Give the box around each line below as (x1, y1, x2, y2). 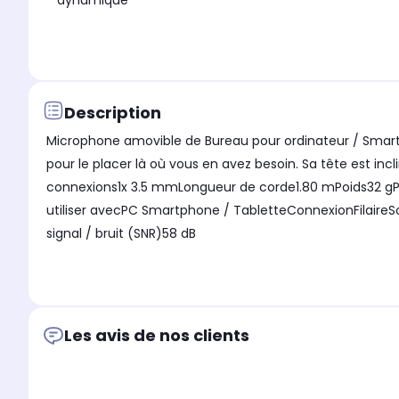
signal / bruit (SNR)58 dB (46, 224, 196, 243)
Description (64, 101, 161, 124)
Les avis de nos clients (64, 324, 249, 347)
